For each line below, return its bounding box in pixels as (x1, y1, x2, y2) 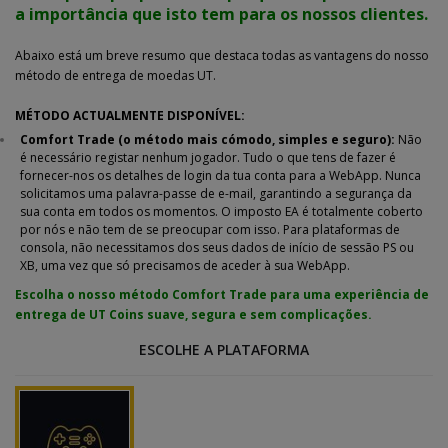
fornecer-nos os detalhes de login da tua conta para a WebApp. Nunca (20, 166, 421, 184)
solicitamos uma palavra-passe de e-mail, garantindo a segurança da (20, 184, 412, 202)
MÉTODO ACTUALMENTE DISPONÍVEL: (15, 106, 245, 124)
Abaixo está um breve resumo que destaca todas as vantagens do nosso (15, 46, 429, 64)
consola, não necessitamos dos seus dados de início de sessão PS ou (20, 238, 414, 256)
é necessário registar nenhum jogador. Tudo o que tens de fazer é (20, 148, 396, 166)
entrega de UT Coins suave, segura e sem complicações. (15, 305, 372, 323)
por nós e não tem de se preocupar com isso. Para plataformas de (20, 220, 400, 238)
